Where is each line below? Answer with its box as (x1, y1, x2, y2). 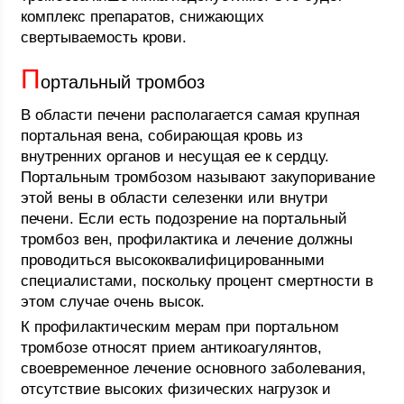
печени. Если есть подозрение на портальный (21, 210, 348, 227)
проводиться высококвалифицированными (21, 252, 326, 269)
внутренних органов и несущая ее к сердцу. (21, 148, 330, 165)
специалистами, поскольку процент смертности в (21, 272, 374, 289)
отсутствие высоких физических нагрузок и (21, 381, 332, 398)
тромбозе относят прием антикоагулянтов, (21, 339, 323, 356)
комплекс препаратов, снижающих (21, 8, 265, 25)
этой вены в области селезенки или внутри (21, 189, 329, 207)
